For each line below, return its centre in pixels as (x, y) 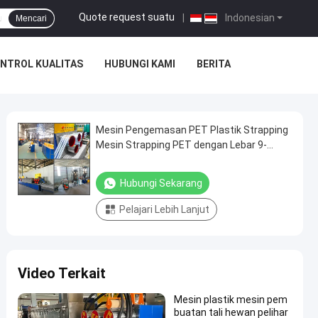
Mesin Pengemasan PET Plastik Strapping (192, 130)
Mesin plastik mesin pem (231, 300)
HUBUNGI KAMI (139, 64)
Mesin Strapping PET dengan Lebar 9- (181, 145)
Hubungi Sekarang (161, 183)
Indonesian (249, 18)
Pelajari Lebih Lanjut (164, 209)
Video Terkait (62, 273)
